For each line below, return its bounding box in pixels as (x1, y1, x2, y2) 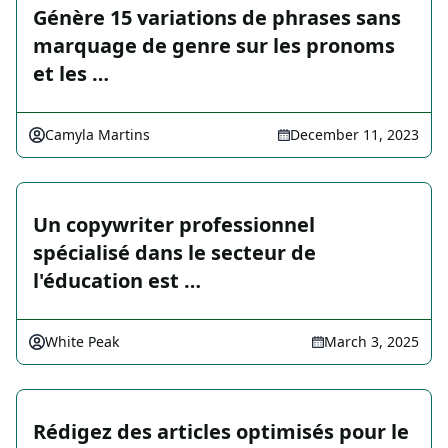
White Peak (45, 332, 119, 352)
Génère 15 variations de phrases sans (33, 4, 401, 32)
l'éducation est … (33, 267, 201, 295)
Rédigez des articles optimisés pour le (33, 418, 409, 446)
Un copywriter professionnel (33, 211, 315, 239)
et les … (33, 60, 109, 88)
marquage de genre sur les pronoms (33, 32, 395, 60)
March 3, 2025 (324, 332, 419, 352)
